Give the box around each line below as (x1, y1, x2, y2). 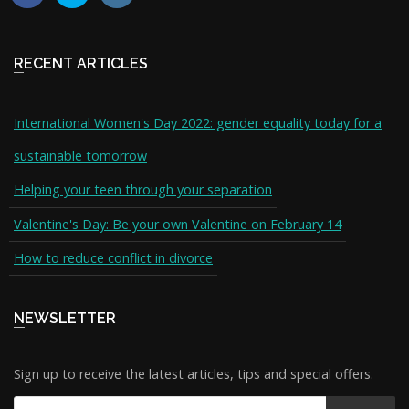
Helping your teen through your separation (14, 181, 272, 199)
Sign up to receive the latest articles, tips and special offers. (14, 365, 373, 383)
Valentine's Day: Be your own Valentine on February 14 (14, 215, 341, 233)
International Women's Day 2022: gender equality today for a (14, 114, 382, 131)
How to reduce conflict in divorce (14, 248, 213, 267)
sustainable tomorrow (14, 147, 147, 164)
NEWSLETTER (25, 309, 116, 328)
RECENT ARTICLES (24, 55, 148, 72)
